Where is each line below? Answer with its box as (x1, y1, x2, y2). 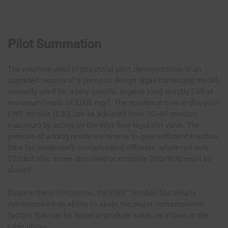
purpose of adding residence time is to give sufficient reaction (8, 132, 218, 141)
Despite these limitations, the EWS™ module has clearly (8, 188, 196, 197)
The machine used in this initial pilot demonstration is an (8, 65, 201, 74)
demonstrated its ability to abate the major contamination (8, 199, 204, 209)
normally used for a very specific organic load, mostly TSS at (8, 87, 213, 97)
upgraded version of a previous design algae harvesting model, (8, 76, 219, 85)
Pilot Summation (8, 37, 101, 52)
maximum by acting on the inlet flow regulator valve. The (8, 121, 199, 130)
